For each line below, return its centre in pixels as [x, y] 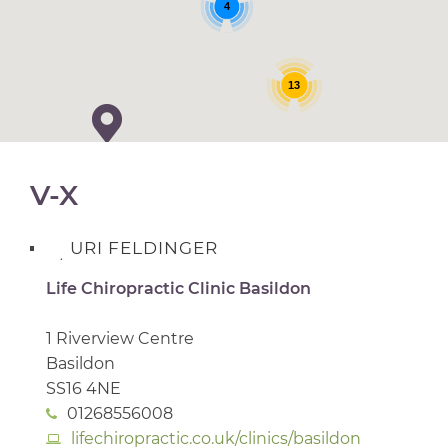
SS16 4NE [83, 388]
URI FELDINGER [144, 248]
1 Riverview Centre [120, 338]
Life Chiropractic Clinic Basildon [178, 288]
